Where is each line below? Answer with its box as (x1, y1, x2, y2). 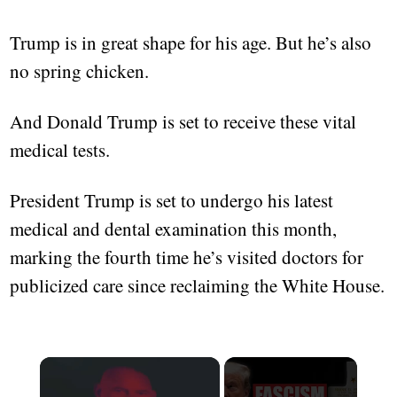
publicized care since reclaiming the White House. (10, 273, 385, 298)
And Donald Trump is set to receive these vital (10, 109, 357, 134)
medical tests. (10, 137, 111, 162)
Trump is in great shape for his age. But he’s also (10, 30, 372, 55)
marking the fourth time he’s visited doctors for (10, 245, 364, 269)
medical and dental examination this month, (10, 216, 338, 241)
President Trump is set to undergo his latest (10, 188, 334, 213)
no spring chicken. (10, 58, 150, 83)
